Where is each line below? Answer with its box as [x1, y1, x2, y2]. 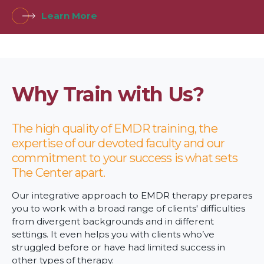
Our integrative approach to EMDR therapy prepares [12, 190, 252, 202]
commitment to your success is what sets [12, 151, 237, 166]
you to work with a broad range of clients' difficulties [12, 203, 245, 214]
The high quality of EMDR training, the [12, 121, 217, 136]
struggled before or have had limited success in [12, 242, 225, 253]
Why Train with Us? [12, 82, 204, 107]
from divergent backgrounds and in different [12, 216, 214, 227]
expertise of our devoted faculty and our [12, 136, 225, 151]
